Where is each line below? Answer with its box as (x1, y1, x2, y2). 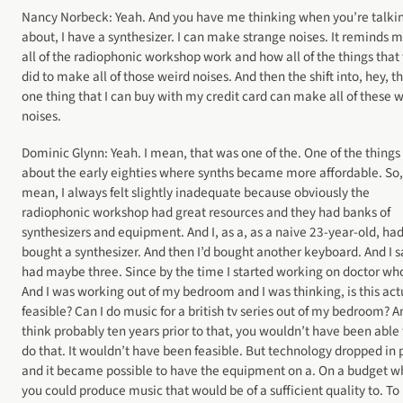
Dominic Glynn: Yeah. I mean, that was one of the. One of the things (22, 142, 400, 163)
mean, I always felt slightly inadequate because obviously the (22, 182, 370, 202)
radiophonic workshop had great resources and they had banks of (22, 201, 390, 222)
